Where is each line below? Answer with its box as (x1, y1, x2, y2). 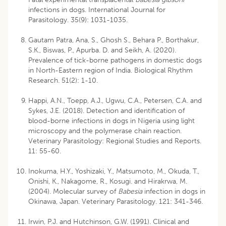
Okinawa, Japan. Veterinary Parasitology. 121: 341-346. (28, 197, 205, 206)
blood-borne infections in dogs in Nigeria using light (28, 116, 195, 125)
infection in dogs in (142, 187, 205, 196)
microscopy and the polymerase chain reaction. (28, 126, 182, 135)
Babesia (118, 187, 142, 196)
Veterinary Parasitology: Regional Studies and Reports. (28, 136, 201, 145)
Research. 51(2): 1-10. (28, 76, 98, 85)
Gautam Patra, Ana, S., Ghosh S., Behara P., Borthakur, (28, 35, 199, 44)
